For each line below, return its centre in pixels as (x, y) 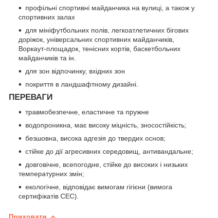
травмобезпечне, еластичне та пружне (87, 112)
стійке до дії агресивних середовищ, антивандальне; (109, 151)
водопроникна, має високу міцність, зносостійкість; (106, 125)
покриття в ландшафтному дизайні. (82, 84)
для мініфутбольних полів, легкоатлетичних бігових (107, 30)
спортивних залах (47, 17)
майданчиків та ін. (47, 58)
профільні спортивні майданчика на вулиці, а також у (110, 8)
